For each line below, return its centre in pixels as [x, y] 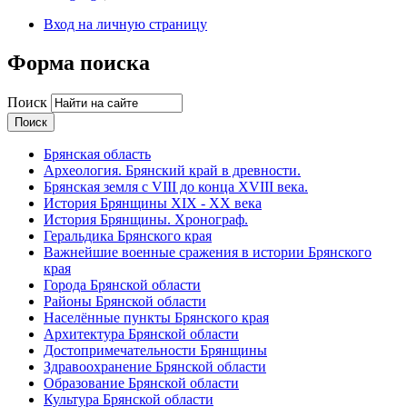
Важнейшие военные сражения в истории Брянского [208, 252]
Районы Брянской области [125, 301]
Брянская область [97, 154]
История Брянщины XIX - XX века [153, 203]
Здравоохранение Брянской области [155, 366]
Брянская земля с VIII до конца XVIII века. [176, 186]
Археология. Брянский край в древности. [172, 170]
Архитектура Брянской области [141, 333]
